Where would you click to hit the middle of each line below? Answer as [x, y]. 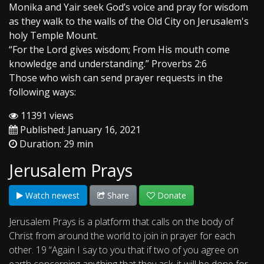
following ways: [42, 92]
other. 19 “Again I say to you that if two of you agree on [124, 250]
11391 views [46, 116]
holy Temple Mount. [53, 36]
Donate [171, 196]
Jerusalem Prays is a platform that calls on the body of [121, 222]
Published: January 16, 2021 [79, 130]
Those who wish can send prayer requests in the [116, 78]
